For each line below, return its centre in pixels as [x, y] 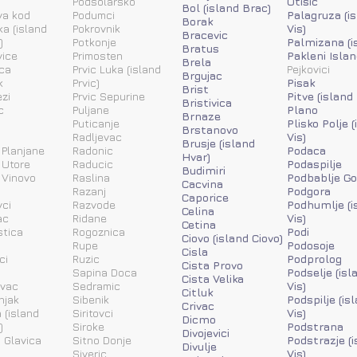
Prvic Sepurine [109, 96]
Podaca [306, 150]
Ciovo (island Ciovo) [232, 237]
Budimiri [204, 170]
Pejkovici [308, 69]
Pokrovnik [96, 28]
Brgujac [202, 75]
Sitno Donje [102, 339]
